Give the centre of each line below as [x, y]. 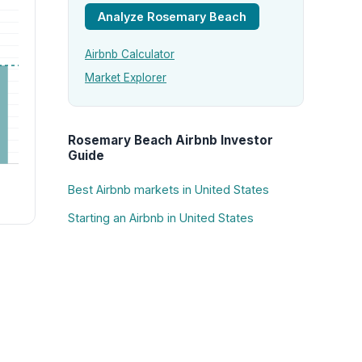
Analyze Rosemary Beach [172, 17]
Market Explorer [126, 78]
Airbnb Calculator [130, 55]
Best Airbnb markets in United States [168, 190]
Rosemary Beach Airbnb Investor [170, 140]
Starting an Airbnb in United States [161, 217]
